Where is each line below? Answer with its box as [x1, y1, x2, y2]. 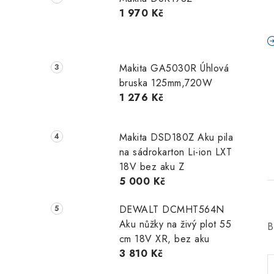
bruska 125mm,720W [119, 75, 213, 90]
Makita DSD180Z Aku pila [119, 130, 234, 145]
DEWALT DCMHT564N [119, 202, 224, 217]
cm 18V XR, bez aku [119, 232, 210, 246]
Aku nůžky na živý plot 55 [119, 217, 232, 232]
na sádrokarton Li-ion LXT [119, 145, 232, 160]
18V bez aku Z [119, 160, 185, 174]
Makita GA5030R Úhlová [119, 61, 229, 75]
